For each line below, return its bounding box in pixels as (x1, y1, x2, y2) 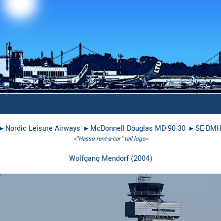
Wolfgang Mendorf (69, 153, 129, 164)
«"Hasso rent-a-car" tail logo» (73, 135, 148, 144)
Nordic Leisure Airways (5, 123, 80, 134)
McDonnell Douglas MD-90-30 (90, 123, 185, 134)
